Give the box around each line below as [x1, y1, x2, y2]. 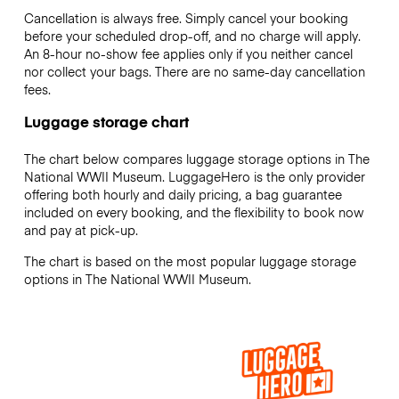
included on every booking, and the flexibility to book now [23, 203, 364, 222]
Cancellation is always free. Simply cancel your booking [23, 9, 348, 28]
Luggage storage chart [23, 110, 189, 133]
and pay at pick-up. [23, 221, 138, 240]
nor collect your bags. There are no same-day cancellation [23, 62, 365, 81]
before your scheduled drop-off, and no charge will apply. [23, 27, 361, 45]
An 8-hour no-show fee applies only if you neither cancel [23, 45, 353, 63]
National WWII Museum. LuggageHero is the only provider [23, 167, 365, 186]
